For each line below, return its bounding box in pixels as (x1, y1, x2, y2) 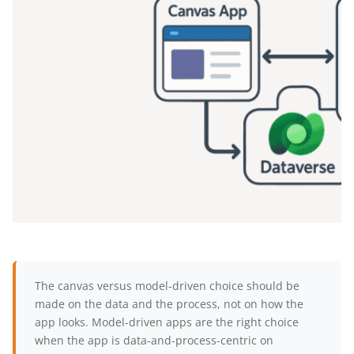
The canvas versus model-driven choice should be (35, 278, 299, 293)
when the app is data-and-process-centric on (35, 333, 273, 348)
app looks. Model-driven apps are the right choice (35, 314, 299, 330)
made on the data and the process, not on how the (35, 296, 303, 311)
